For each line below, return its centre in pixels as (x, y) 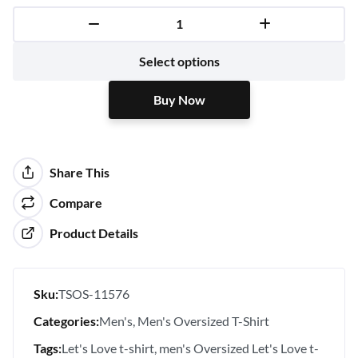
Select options (179, 61)
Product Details (93, 233)
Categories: (66, 320)
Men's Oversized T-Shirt (203, 320)
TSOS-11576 (94, 293)
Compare (76, 202)
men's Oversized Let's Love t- (239, 348)
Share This (79, 172)
